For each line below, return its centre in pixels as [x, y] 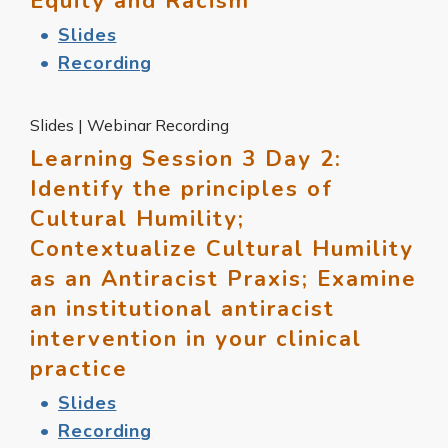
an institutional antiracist [182, 308]
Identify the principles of [181, 188]
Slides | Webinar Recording [129, 124]
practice [79, 368]
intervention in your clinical [196, 338]
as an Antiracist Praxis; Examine [223, 278]
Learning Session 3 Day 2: [186, 158]
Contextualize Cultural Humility [222, 248]
